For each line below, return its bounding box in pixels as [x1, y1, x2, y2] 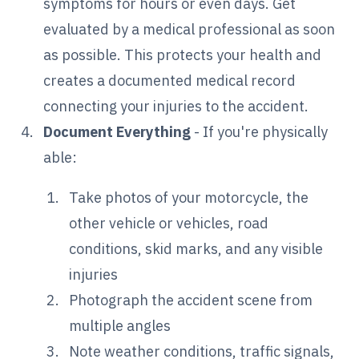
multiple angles [69, 316, 171, 335]
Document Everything [43, 122, 192, 141]
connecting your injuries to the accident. [43, 96, 309, 115]
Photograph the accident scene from [69, 290, 313, 309]
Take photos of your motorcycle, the [69, 188, 309, 207]
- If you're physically [191, 122, 329, 141]
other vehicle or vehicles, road [69, 213, 269, 232]
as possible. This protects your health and [43, 45, 322, 64]
